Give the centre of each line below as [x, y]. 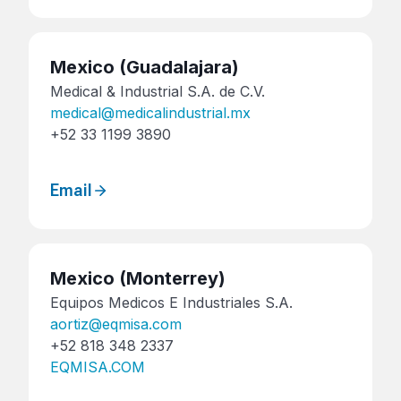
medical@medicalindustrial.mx [150, 112]
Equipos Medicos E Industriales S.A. [171, 303]
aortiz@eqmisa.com [116, 324]
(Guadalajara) [177, 67]
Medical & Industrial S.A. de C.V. [158, 91]
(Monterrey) [170, 279]
